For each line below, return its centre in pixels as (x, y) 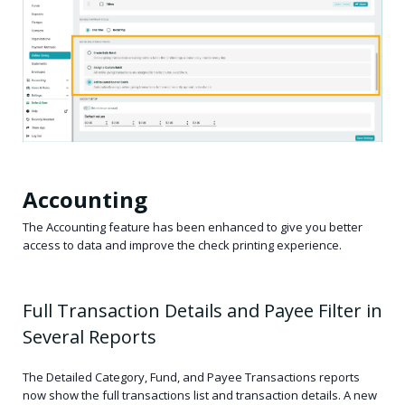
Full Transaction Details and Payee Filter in (202, 311)
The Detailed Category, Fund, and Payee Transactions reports (191, 377)
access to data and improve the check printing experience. (182, 245)
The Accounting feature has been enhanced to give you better (193, 226)
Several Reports (92, 337)
